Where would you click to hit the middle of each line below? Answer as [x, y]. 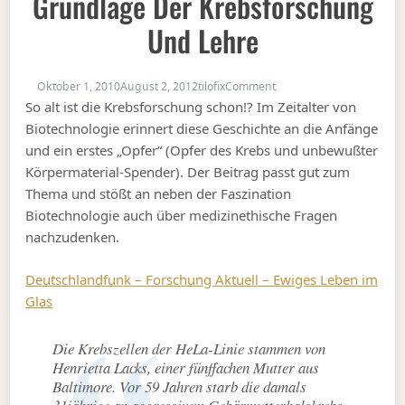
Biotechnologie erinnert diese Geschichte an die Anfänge [202, 129]
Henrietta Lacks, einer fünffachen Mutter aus [186, 367]
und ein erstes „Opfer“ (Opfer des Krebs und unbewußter [202, 151]
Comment [251, 87]
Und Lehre [202, 40]
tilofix [212, 87]
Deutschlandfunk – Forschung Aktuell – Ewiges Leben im [202, 279]
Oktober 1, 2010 [79, 87]
